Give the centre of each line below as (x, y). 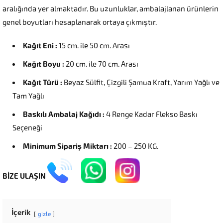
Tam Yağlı (28, 96)
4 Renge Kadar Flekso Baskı (151, 115)
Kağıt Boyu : (44, 64)
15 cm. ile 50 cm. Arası (94, 46)
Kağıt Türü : (43, 83)
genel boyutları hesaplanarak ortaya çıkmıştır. (80, 23)
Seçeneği (27, 128)
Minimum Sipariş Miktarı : (67, 147)
